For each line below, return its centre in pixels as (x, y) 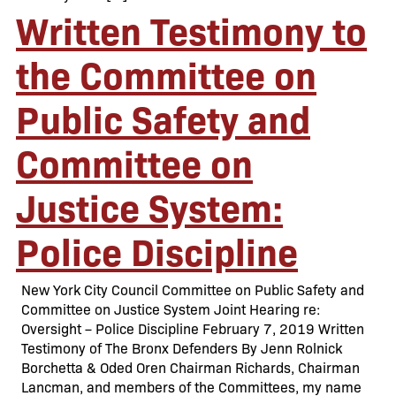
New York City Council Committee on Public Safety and (193, 289)
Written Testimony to (191, 29)
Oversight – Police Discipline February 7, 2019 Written (193, 328)
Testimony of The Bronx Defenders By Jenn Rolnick (182, 348)
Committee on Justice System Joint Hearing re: (171, 309)
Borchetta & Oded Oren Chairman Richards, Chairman (190, 367)
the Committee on (166, 73)
